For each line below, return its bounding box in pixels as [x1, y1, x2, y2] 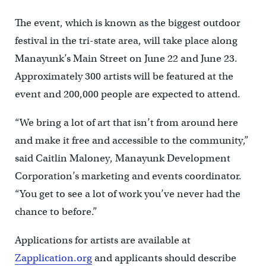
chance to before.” [14, 205, 97, 218]
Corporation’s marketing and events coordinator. [14, 170, 242, 182]
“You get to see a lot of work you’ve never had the [14, 188, 240, 200]
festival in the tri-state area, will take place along [14, 34, 237, 47]
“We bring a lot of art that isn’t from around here [14, 116, 238, 129]
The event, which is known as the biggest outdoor [14, 17, 240, 29]
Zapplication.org [14, 252, 92, 264]
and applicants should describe [91, 252, 236, 264]
